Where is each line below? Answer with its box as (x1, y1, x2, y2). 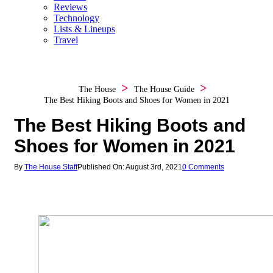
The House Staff (24, 163, 77, 172)
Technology (54, 13, 99, 24)
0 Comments (182, 163, 224, 172)
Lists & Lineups (54, 24, 115, 35)
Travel (54, 35, 78, 46)
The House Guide (134, 85, 194, 94)
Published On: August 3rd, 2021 (77, 163, 182, 172)
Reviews (54, 2, 87, 13)
